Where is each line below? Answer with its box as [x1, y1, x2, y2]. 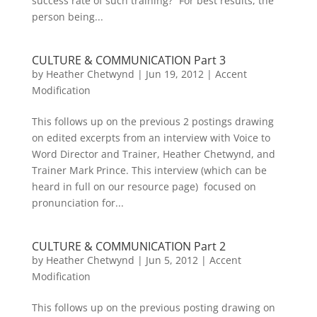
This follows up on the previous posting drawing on [31, 301, 275, 314]
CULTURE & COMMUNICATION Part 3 [31, 52, 226, 68]
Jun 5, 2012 [145, 253, 198, 267]
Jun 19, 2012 [145, 67, 204, 81]
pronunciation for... [31, 196, 124, 209]
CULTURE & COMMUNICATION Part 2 [31, 238, 226, 254]
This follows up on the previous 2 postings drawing [31, 115, 274, 128]
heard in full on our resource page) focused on [31, 180, 256, 193]
